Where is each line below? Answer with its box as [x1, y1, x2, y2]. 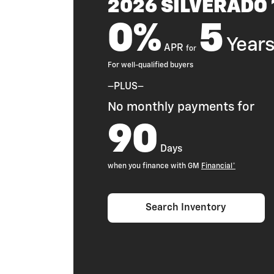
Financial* [201, 162, 235, 170]
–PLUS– [108, 81, 144, 92]
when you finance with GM [108, 162, 201, 170]
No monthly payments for [108, 100, 254, 113]
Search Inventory [146, 202, 227, 213]
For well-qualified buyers [108, 61, 193, 69]
